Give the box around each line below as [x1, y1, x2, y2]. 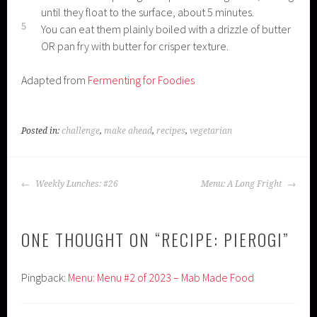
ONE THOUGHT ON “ [21, 226, 162, 252]
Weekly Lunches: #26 [33, 178, 119, 189]
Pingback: [21, 270, 69, 284]
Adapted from [21, 72, 88, 87]
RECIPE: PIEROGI [161, 226, 284, 252]
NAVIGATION [21, 185, 110, 212]
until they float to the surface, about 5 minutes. [40, 4, 254, 19]
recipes [156, 125, 186, 136]
